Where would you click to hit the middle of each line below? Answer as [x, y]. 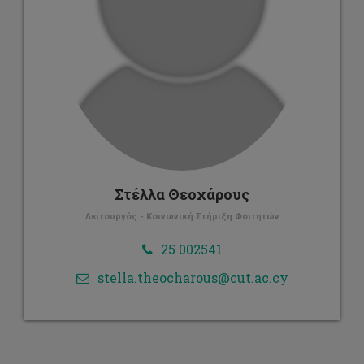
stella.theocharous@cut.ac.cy [193, 277]
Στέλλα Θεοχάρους [182, 194]
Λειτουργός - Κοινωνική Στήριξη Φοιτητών [182, 216]
